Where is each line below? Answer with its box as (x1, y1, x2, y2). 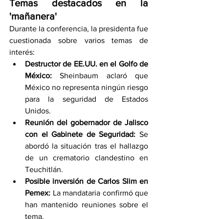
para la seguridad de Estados (25, 94, 148, 103)
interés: (9, 47, 35, 56)
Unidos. (25, 106, 51, 115)
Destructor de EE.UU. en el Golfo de (25, 59, 148, 68)
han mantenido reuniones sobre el (25, 200, 148, 209)
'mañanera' (9, 10, 57, 22)
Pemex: (25, 188, 50, 197)
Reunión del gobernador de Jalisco (25, 118, 148, 127)
